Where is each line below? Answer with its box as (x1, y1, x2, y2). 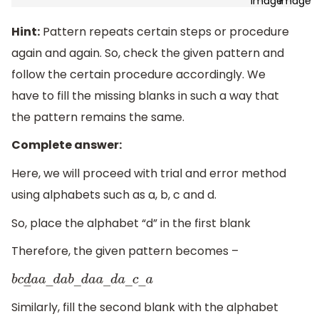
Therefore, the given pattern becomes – (11, 243, 239, 260)
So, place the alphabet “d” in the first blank (11, 214, 251, 231)
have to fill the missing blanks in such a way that (11, 87, 279, 104)
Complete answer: (11, 137, 122, 154)
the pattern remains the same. (11, 108, 184, 125)
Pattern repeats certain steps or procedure (40, 23, 289, 40)
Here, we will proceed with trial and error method (11, 165, 286, 182)
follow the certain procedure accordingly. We (11, 66, 266, 83)
